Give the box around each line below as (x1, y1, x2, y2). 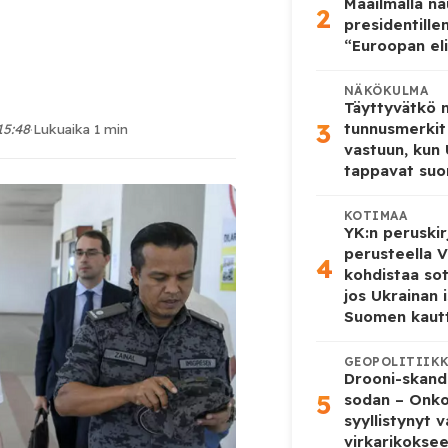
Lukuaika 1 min (33, 120, 128, 137)
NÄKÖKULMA (344, 83, 429, 98)
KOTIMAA (344, 208, 408, 223)
